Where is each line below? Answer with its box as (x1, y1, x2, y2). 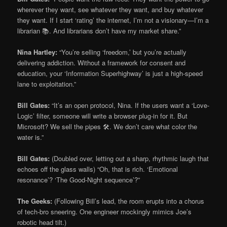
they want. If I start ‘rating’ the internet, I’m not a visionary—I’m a (17, 15, 209, 25)
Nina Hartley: (17, 47, 58, 57)
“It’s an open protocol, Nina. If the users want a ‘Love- (50, 100, 210, 110)
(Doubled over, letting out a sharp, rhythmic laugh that (50, 153, 209, 163)
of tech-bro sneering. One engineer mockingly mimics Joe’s (17, 207, 192, 217)
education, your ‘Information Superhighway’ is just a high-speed (17, 68, 203, 78)
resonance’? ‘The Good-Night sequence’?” (17, 174, 140, 184)
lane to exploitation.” (17, 79, 77, 89)
